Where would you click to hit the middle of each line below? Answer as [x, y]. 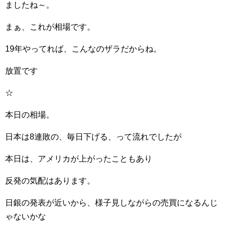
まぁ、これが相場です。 [50, 27]
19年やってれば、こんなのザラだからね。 [83, 49]
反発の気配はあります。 [50, 181]
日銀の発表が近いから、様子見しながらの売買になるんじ [111, 203]
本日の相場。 [30, 115]
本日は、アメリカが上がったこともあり [79, 159]
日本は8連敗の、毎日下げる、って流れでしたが [93, 137]
